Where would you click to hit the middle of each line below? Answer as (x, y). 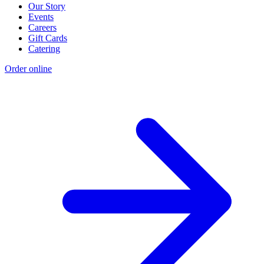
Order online (28, 69)
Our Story (47, 6)
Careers (42, 28)
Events (41, 17)
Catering (44, 49)
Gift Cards (48, 38)
